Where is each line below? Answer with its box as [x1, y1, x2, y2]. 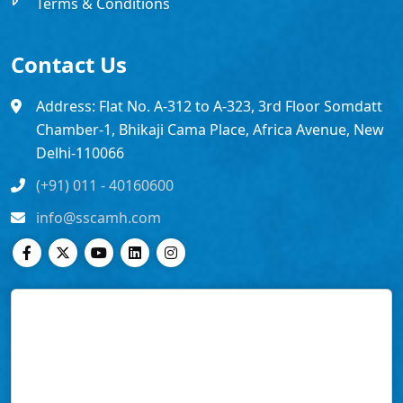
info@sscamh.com [36, 208, 161, 228]
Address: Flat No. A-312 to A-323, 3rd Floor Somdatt [36, 96, 382, 117]
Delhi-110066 [36, 143, 124, 164]
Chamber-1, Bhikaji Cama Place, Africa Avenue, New [36, 120, 384, 140]
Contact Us [11, 49, 127, 80]
